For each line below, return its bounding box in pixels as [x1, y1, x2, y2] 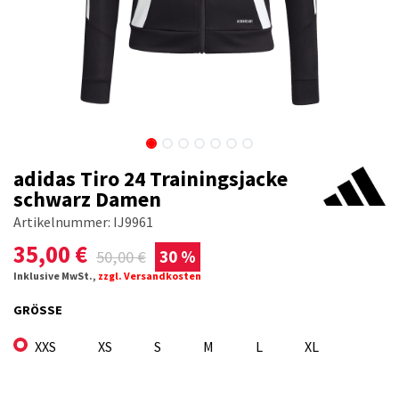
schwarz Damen [13, 186, 161, 213]
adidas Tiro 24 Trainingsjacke [13, 166, 288, 192]
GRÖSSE [13, 302, 55, 319]
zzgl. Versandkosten [98, 269, 201, 283]
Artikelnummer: [13, 213, 113, 232]
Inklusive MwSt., [13, 269, 98, 283]
